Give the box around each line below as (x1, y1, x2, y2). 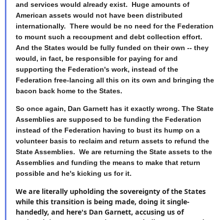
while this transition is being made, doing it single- (16, 196, 190, 206)
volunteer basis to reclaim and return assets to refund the (16, 137, 209, 145)
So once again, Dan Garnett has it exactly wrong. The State (16, 105, 214, 113)
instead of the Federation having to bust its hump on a (16, 126, 200, 135)
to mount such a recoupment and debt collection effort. (16, 33, 204, 41)
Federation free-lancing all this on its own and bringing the (16, 76, 214, 84)
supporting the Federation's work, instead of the (16, 65, 178, 74)
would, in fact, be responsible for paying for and (16, 55, 178, 63)
